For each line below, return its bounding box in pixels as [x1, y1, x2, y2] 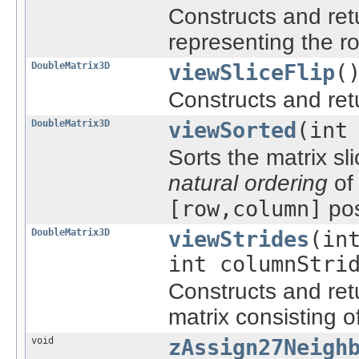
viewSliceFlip [168, 59, 335, 85]
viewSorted [168, 117, 296, 143]
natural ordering [168, 170, 328, 196]
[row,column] [168, 196, 322, 221]
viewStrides [168, 226, 309, 252]
